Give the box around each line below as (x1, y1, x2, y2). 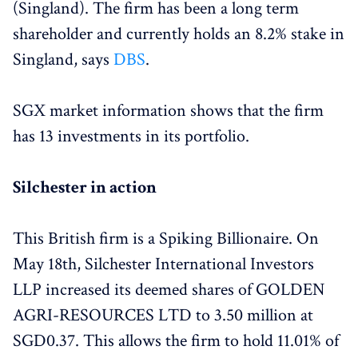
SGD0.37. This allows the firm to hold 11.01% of (13, 329, 339, 352)
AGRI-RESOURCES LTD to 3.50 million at (13, 304, 313, 327)
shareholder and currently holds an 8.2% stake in (13, 22, 344, 46)
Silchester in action (13, 176, 157, 199)
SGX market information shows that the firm (13, 99, 324, 122)
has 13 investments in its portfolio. (13, 125, 249, 148)
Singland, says (13, 48, 113, 71)
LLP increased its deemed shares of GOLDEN (13, 278, 324, 301)
